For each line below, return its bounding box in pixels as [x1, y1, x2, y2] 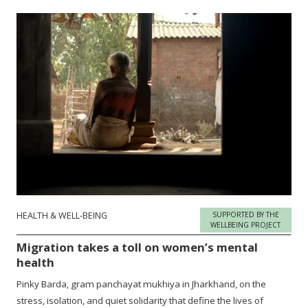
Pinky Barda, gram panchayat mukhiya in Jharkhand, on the [16, 278, 267, 291]
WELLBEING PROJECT [210, 220, 281, 230]
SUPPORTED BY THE [212, 210, 279, 220]
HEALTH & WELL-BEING [16, 210, 108, 222]
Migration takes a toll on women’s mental [16, 239, 258, 256]
